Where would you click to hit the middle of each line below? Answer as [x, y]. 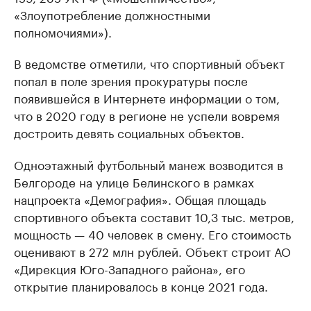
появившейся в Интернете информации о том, [147, 98]
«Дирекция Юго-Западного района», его [129, 268]
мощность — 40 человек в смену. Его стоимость [152, 234]
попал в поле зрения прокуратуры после [131, 80]
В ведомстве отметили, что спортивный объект [149, 63]
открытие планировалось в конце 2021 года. [141, 286]
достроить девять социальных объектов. [129, 132]
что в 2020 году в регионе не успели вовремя [147, 115]
